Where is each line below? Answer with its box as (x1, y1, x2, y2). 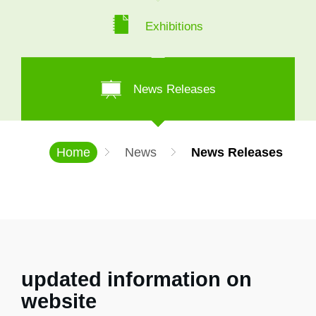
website (21, 290, 97, 312)
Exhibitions (142, 20, 203, 33)
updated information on (21, 268, 252, 291)
